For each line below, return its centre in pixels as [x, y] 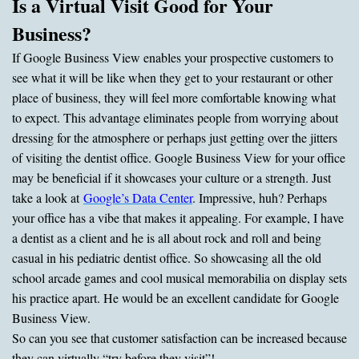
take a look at [48, 197]
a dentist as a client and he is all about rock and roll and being [167, 237]
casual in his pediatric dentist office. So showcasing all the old [167, 257]
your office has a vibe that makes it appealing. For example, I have [178, 217]
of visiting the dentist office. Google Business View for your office [179, 157]
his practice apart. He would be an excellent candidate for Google [175, 297]
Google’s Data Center [138, 197]
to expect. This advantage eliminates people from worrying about [175, 117]
